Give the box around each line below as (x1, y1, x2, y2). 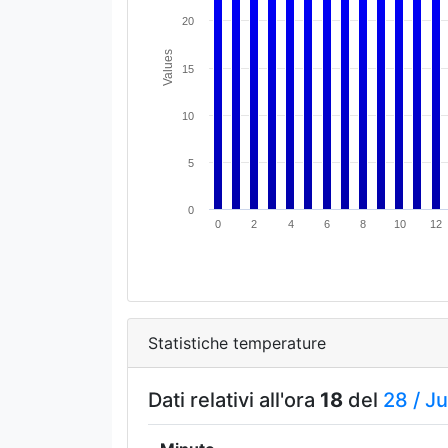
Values (160, 49, 175, 86)
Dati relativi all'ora (147, 388, 320, 412)
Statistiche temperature (147, 333, 326, 353)
